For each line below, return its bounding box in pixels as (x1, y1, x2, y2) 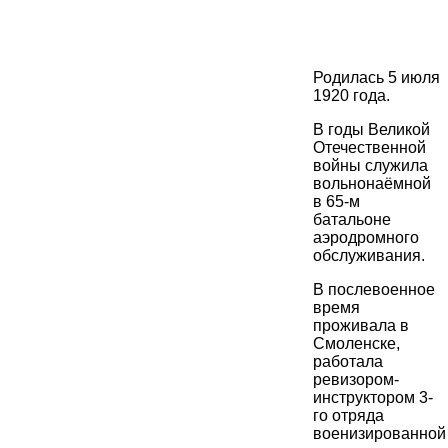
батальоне (313, 211, 391, 229)
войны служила (313, 157, 428, 175)
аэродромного (313, 229, 419, 247)
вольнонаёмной (313, 175, 431, 193)
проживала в (313, 317, 409, 335)
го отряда (313, 407, 384, 425)
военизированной (313, 425, 446, 443)
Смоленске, (313, 335, 400, 353)
